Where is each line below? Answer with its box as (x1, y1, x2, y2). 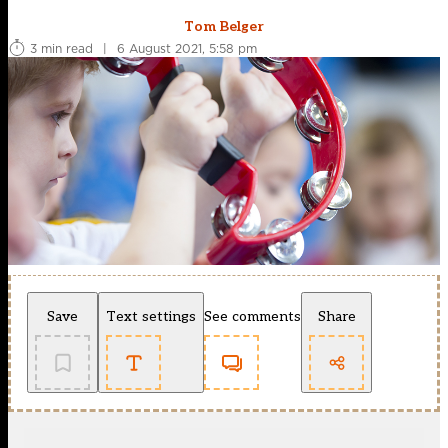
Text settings (106, 308, 196, 326)
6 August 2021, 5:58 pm (117, 39, 257, 57)
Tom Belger (184, 18, 264, 36)
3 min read (30, 39, 93, 57)
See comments (204, 308, 301, 326)
